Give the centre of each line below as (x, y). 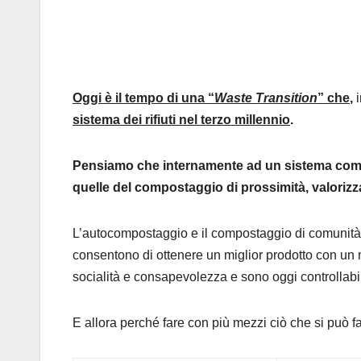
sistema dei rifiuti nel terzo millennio (181, 120)
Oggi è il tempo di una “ (143, 98)
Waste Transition (266, 98)
